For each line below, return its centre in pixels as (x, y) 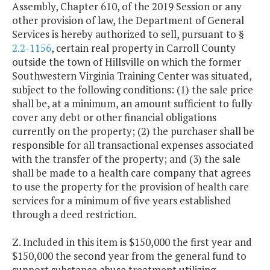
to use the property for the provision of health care (130, 187)
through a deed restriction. (74, 215)
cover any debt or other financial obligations (114, 118)
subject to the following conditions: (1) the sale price (133, 90)
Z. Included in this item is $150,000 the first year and (132, 242)
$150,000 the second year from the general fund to (129, 256)
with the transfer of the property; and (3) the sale (126, 159)
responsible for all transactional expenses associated (133, 145)
